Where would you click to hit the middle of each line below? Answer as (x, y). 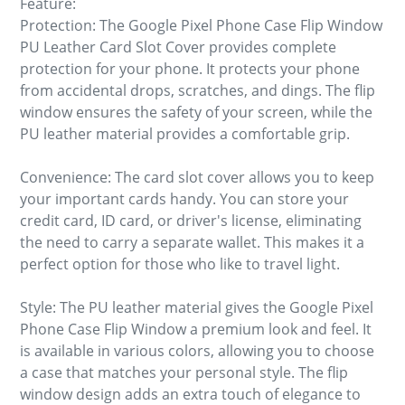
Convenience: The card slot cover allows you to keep (197, 177)
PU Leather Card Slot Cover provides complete (178, 47)
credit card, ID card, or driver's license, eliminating (191, 220)
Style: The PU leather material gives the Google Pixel (197, 307)
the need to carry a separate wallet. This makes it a (192, 242)
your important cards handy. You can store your (184, 198)
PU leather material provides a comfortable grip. (185, 133)
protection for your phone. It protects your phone (190, 68)
